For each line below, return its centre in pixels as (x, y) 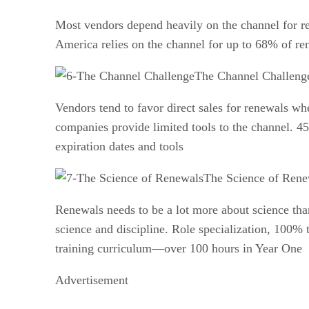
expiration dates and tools (119, 146)
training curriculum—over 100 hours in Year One (179, 248)
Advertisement (92, 280)
